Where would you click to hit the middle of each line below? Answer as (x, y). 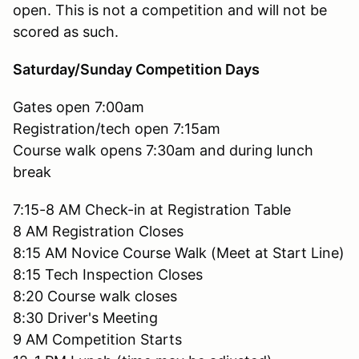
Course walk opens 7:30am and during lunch (163, 150)
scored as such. (66, 31)
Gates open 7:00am (79, 107)
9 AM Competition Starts (97, 339)
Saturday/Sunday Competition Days (136, 69)
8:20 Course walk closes (95, 296)
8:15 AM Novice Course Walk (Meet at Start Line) (179, 252)
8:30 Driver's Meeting (85, 317)
